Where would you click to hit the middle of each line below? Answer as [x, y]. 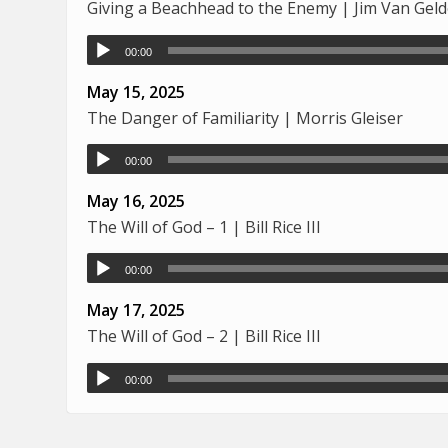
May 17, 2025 [136, 310]
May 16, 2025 [136, 200]
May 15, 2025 [136, 91]
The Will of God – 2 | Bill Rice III [204, 336]
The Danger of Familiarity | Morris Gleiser [245, 117]
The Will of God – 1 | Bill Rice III [204, 226]
